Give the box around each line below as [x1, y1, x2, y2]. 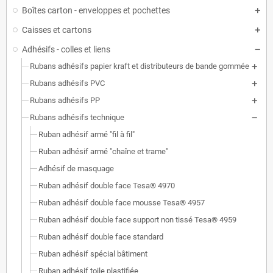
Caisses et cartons [22, 25, 91, 35]
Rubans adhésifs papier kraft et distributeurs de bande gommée [30, 62, 249, 71]
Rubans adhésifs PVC [30, 79, 105, 88]
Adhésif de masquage [38, 164, 114, 173]
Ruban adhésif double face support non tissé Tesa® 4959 [38, 215, 236, 224]
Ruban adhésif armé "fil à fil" [38, 130, 135, 139]
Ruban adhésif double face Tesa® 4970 [38, 181, 175, 190]
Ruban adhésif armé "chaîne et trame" [38, 147, 168, 156]
